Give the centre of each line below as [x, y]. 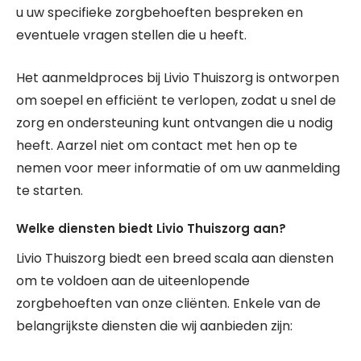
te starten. [50, 191]
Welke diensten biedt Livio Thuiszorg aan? [151, 228]
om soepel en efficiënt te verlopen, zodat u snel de [176, 100]
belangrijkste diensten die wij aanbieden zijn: [154, 326]
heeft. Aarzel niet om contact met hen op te [157, 145]
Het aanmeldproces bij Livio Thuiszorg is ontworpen [178, 78]
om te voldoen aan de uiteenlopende [133, 281]
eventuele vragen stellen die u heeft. [131, 35]
